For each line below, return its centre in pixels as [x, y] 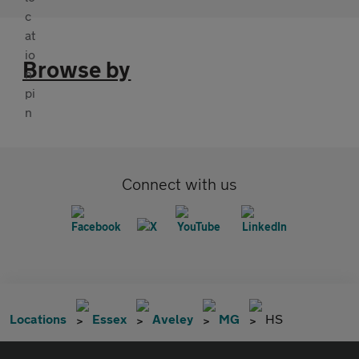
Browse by [77, 70]
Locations [38, 319]
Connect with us [179, 184]
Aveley [173, 319]
